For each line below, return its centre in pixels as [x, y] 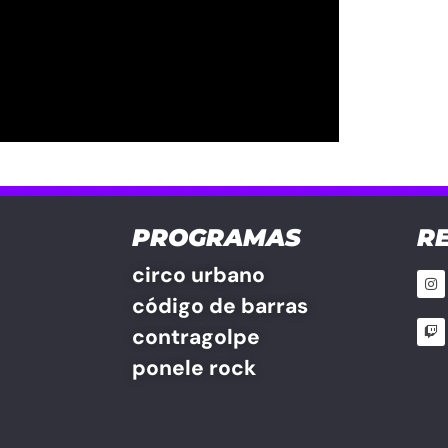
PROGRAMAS [216, 237]
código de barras [220, 305]
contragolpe [196, 336]
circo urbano [198, 274]
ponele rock [194, 367]
